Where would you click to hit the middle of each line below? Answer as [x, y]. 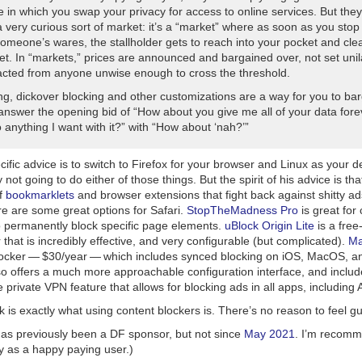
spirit [251, 179]
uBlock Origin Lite [269, 225]
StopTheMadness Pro [242, 210]
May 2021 [269, 334]
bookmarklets [40, 195]
